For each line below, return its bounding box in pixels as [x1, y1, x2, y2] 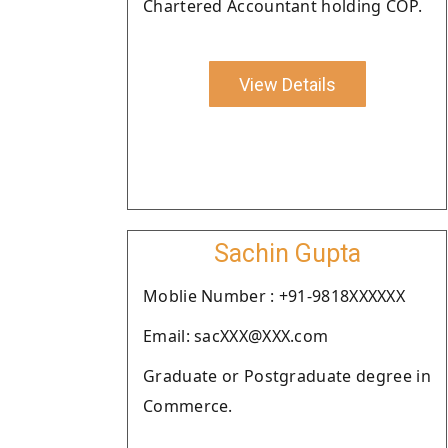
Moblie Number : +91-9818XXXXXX [143, 285, 405, 307]
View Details [238, 73, 336, 95]
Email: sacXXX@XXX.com [143, 325, 329, 347]
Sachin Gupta [213, 239, 361, 268]
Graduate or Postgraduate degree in [143, 365, 431, 387]
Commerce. [143, 395, 233, 417]
